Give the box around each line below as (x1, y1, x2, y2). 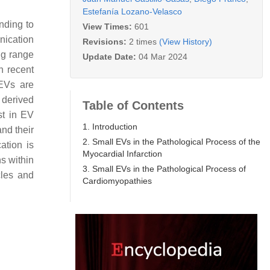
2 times (129, 36, 157, 46)
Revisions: (83, 36, 129, 46)
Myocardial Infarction (83, 148, 162, 159)
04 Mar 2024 (139, 51, 187, 61)
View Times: (83, 21, 134, 31)
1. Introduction (83, 121, 137, 131)
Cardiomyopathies (83, 175, 152, 186)
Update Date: (83, 51, 139, 61)
